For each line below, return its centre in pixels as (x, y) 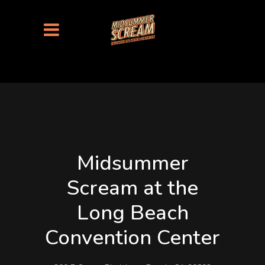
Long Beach (132, 213)
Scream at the (132, 188)
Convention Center (132, 237)
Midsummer (132, 163)
